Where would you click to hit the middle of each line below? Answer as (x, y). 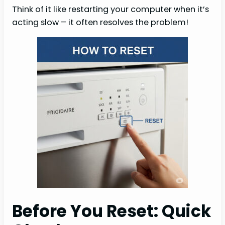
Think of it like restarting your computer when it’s (110, 9)
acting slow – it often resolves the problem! (100, 22)
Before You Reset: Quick (111, 211)
